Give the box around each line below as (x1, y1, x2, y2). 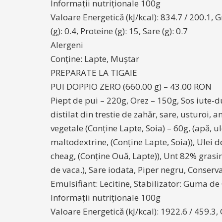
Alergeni (51, 39, 83, 51)
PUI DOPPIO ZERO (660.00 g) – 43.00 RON (51, 81, 212, 92)
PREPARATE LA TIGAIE (51, 67, 137, 78)
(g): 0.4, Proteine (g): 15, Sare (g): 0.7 (51, 25, 188, 37)
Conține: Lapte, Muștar (51, 53, 139, 64)
